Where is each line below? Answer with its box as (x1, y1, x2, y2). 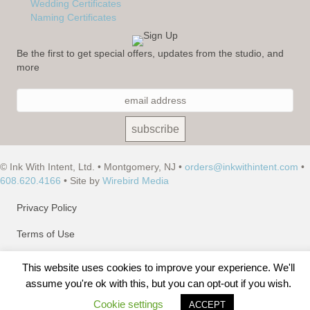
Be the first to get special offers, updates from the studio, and (17, 48, 284, 60)
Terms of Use (17, 228, 75, 240)
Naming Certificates (30, 12, 116, 24)
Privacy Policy (17, 202, 77, 214)
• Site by (61, 175, 102, 187)
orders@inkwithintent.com (185, 161, 298, 173)
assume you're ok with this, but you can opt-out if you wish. (26, 277, 291, 289)
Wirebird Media (102, 175, 169, 187)
